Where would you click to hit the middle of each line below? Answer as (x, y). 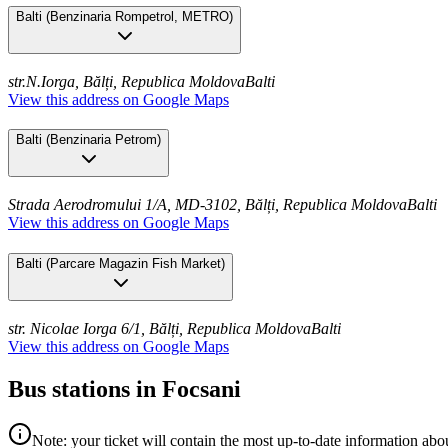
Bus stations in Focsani (124, 388)
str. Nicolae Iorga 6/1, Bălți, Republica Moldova (159, 328)
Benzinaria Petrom (103, 140)
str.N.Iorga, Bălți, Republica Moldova (126, 81)
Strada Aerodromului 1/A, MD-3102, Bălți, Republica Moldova (207, 205)
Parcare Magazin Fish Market (135, 263)
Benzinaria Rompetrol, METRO (139, 17)
